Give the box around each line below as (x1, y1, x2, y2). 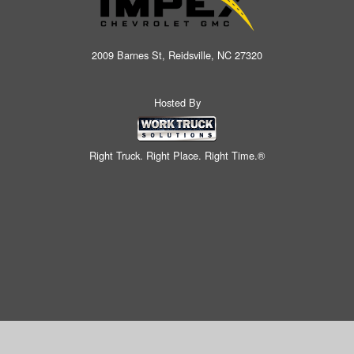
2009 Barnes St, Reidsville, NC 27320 (92, 47, 262, 63)
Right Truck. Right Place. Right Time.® (89, 147, 265, 163)
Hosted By (153, 95, 201, 111)
